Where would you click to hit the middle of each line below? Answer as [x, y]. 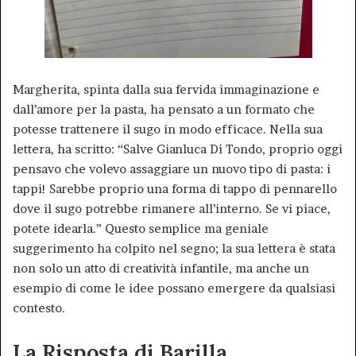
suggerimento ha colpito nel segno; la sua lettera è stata [174, 248]
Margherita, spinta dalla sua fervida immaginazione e [166, 89]
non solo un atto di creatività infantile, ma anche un [161, 268]
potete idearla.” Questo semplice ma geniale [141, 228]
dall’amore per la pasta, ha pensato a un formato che [164, 109]
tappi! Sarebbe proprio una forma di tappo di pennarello [175, 188]
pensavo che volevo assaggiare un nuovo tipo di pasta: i [172, 168]
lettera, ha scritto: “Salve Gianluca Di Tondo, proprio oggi [178, 149]
